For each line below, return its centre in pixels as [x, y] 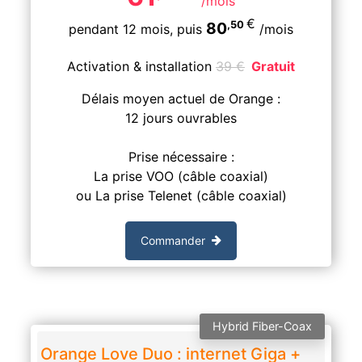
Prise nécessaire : [181, 156]
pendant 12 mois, [121, 29]
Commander [173, 241]
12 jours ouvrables [181, 118]
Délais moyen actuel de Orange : [181, 98]
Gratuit [273, 66]
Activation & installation [141, 66]
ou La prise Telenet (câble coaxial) [181, 195]
